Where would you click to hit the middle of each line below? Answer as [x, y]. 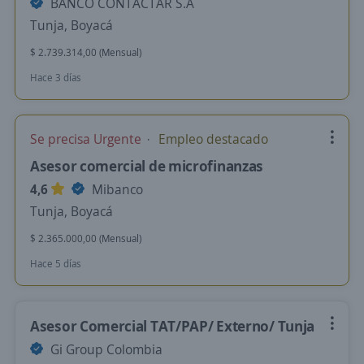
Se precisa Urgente [87, 139]
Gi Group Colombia [105, 349]
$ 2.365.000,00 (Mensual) [86, 238]
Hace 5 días [56, 264]
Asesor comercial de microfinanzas [147, 166]
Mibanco [116, 189]
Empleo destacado [212, 139]
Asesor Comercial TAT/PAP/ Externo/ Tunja [172, 326]
